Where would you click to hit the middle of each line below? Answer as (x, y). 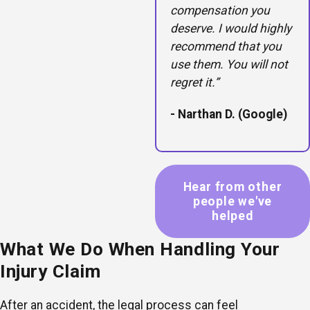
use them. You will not (229, 65)
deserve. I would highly (231, 29)
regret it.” (194, 83)
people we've (232, 201)
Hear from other (232, 186)
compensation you (220, 11)
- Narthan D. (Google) (229, 114)
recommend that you (226, 47)
